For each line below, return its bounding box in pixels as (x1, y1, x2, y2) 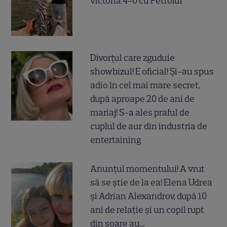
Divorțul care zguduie (90, 52, 175, 64)
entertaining (90, 134, 142, 146)
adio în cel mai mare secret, (90, 80, 201, 91)
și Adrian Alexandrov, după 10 (90, 191, 207, 202)
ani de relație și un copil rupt (90, 204, 205, 216)
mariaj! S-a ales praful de (90, 107, 190, 119)
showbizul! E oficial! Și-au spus (90, 66, 214, 78)
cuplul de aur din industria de (90, 121, 208, 132)
